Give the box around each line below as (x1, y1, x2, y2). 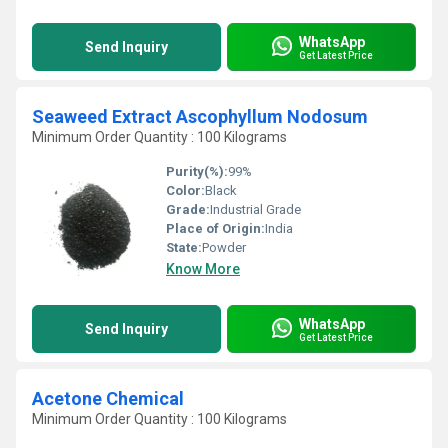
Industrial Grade (210, 202, 301, 217)
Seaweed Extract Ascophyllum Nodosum (32, 106, 368, 127)
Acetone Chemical (32, 388, 184, 409)
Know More (166, 261, 240, 277)
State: (166, 240, 202, 255)
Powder (202, 240, 246, 255)
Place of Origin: (166, 221, 265, 236)
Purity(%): (166, 164, 228, 179)
